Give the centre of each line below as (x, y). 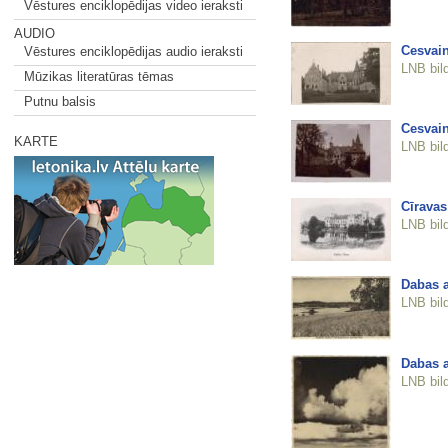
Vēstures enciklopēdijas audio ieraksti (133, 51)
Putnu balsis (59, 101)
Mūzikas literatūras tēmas (98, 76)
